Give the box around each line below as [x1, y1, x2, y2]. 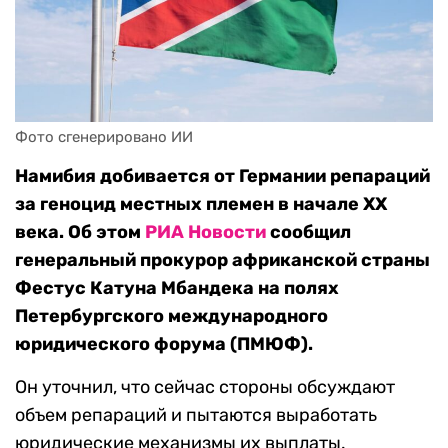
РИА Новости [145, 221, 266, 244]
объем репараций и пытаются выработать [15, 404, 377, 427]
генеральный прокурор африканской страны [15, 249, 430, 272]
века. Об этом [15, 221, 145, 244]
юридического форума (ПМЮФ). [15, 333, 313, 356]
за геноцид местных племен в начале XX [15, 193, 387, 216]
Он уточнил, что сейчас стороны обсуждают [15, 376, 395, 399]
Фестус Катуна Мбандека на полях [15, 277, 339, 300]
